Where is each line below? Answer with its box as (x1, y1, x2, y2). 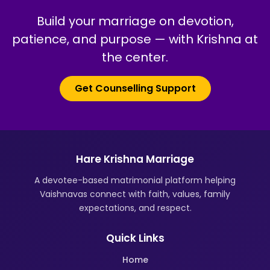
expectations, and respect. (78, 201, 192, 214)
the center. (102, 48, 168, 66)
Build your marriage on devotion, (36, 12, 234, 30)
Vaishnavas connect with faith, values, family (40, 187, 230, 200)
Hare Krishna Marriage (76, 151, 194, 166)
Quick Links (105, 230, 165, 245)
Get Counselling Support (74, 81, 196, 95)
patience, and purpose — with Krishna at (12, 30, 258, 48)
